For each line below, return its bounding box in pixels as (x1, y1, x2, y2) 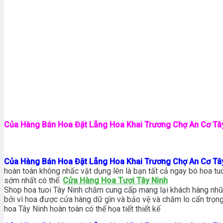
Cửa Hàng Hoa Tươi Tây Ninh (63, 175, 168, 185)
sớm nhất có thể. (4, 175, 63, 185)
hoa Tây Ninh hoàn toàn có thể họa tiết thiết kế (4, 204, 160, 214)
